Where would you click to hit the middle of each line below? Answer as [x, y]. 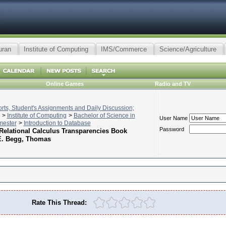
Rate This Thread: [59, 203]
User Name [173, 118]
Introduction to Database [57, 123]
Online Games [65, 84]
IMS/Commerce [124, 49]
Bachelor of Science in [104, 116]
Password [172, 129]
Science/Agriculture [188, 49]
